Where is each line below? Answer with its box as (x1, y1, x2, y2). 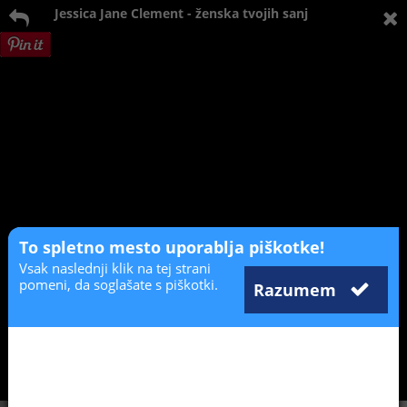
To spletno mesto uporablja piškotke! (18, 235, 324, 258)
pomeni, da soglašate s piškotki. (18, 274, 218, 293)
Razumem (253, 278, 342, 301)
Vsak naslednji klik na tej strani (18, 258, 211, 277)
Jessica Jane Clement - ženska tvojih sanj (55, 5, 308, 22)
